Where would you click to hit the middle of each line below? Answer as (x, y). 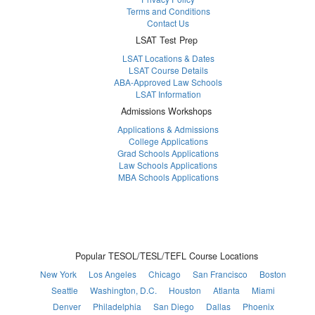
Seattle (65, 290)
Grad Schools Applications (168, 153)
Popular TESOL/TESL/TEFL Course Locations (166, 256)
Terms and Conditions (168, 11)
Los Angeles (112, 274)
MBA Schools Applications (168, 176)
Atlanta (226, 290)
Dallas (218, 306)
